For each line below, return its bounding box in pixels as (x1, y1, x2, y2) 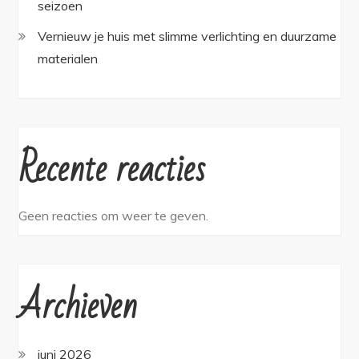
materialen (38, 50, 99, 67)
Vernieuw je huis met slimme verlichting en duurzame (38, 27, 337, 44)
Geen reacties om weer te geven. (18, 207, 209, 224)
